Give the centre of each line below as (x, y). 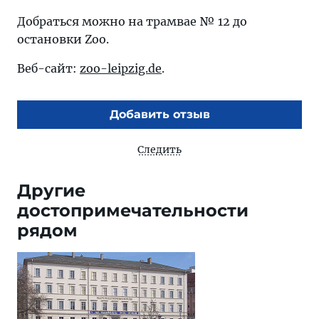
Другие (51, 191)
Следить (159, 150)
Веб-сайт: (48, 69)
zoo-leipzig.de (121, 69)
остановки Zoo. (63, 40)
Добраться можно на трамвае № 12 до (132, 22)
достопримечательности (133, 211)
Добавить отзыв (159, 115)
